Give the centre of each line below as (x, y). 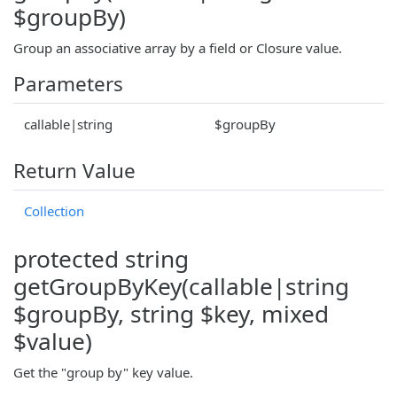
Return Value (74, 170)
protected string (101, 258)
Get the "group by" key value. (103, 372)
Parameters (68, 83)
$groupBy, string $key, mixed (171, 313)
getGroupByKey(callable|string (181, 286)
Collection (54, 210)
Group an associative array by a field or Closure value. (178, 47)
